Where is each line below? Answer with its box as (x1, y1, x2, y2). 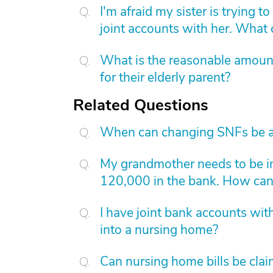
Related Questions (73, 94, 208, 116)
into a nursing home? (100, 221, 218, 238)
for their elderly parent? (100, 69, 230, 86)
